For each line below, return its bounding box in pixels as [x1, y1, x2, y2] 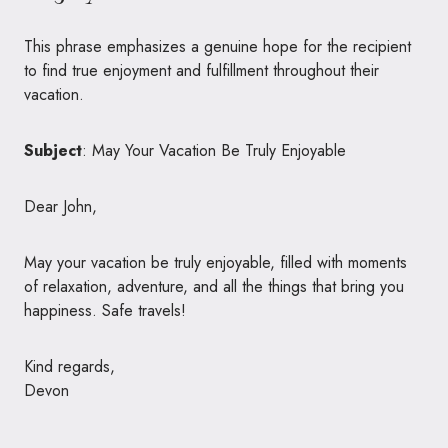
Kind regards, [24, 354, 115, 378]
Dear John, [24, 194, 97, 218]
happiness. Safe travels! [24, 298, 186, 322]
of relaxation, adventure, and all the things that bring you [24, 274, 404, 298]
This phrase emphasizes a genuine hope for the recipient [24, 34, 411, 58]
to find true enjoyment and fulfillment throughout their [24, 58, 379, 82]
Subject [24, 138, 82, 162]
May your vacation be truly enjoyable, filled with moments [24, 250, 407, 274]
